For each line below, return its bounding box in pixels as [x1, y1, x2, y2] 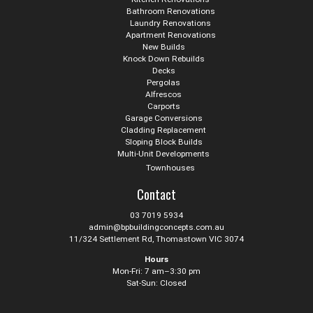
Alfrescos [145, 89, 182, 99]
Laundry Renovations [130, 17, 211, 28]
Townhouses [146, 162, 195, 173]
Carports [147, 101, 180, 111]
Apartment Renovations [125, 29, 216, 40]
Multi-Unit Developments [117, 148, 210, 159]
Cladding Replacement [121, 124, 206, 135]
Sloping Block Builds [124, 136, 203, 147]
